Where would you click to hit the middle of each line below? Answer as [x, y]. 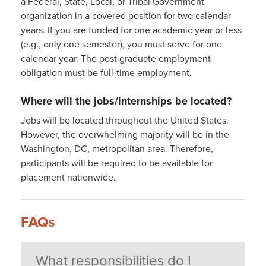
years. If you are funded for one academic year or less [131, 30]
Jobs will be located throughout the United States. [125, 120]
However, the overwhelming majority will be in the [125, 134]
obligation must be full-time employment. [106, 73]
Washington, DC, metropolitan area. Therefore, [117, 149]
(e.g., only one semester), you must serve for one [121, 44]
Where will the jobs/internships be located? [126, 101]
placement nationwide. [68, 177]
